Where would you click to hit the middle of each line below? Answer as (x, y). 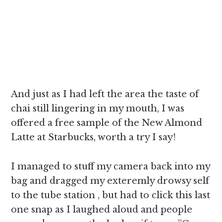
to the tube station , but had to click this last (111, 195)
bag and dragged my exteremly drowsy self (110, 181)
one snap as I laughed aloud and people (102, 210)
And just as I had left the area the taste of (105, 94)
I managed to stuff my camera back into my (111, 166)
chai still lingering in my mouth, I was (98, 109)
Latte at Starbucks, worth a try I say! (94, 137)
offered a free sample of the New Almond (107, 123)
